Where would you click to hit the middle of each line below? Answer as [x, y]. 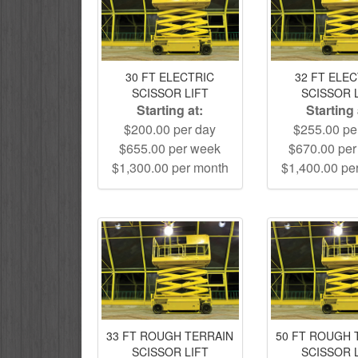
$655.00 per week [170, 149]
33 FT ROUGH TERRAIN [170, 336]
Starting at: [170, 110]
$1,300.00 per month [170, 168]
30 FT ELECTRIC [170, 77]
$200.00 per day [170, 129]
